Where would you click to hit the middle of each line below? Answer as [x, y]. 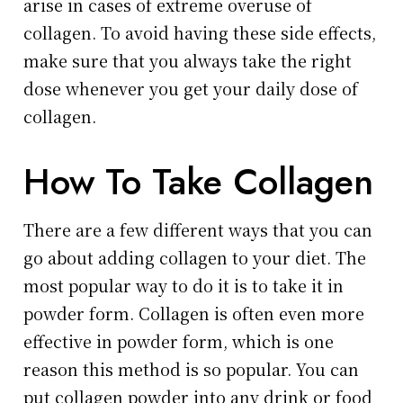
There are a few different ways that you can [198, 230]
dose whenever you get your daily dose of [191, 89]
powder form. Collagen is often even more [194, 313]
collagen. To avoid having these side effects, [200, 33]
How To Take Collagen [199, 182]
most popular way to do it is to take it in [184, 286]
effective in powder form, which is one [179, 341]
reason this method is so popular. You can [192, 369]
